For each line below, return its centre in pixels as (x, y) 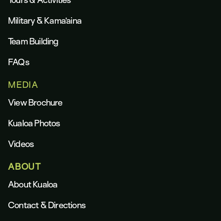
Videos (21, 144)
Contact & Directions (47, 205)
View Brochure (35, 103)
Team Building (33, 41)
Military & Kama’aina (45, 21)
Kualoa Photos (34, 123)
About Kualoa (33, 184)
